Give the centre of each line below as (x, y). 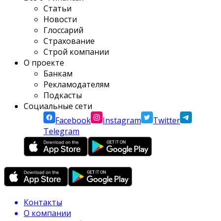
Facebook (73, 121)
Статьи (57, 9)
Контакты (43, 203)
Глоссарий (63, 30)
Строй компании (76, 52)
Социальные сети (58, 106)
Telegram (61, 131)
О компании (47, 213)
